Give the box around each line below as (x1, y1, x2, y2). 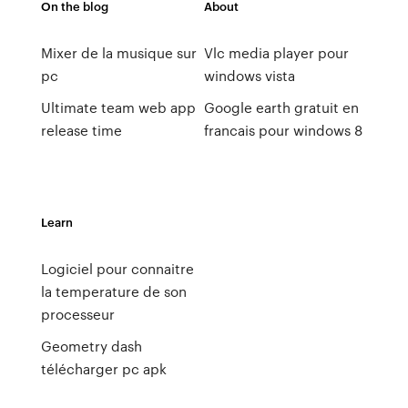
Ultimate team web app (40, 97, 196, 117)
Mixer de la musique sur (40, 43, 197, 63)
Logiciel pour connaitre (40, 259, 194, 279)
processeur (40, 304, 115, 324)
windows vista (203, 66, 295, 86)
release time (40, 120, 122, 140)
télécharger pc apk (40, 359, 167, 379)
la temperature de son (40, 281, 187, 301)
